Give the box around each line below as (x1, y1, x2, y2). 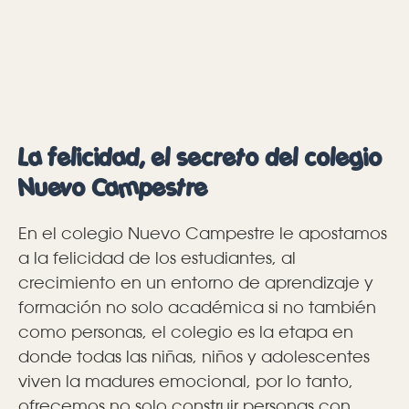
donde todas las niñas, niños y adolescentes (18, 346, 370, 367)
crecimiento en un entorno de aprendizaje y (18, 272, 373, 293)
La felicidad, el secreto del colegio (18, 142, 383, 174)
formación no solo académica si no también (18, 297, 376, 318)
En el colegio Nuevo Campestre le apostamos (18, 223, 387, 244)
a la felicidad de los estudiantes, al (18, 247, 296, 268)
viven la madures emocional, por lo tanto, (18, 371, 353, 392)
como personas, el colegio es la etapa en (18, 321, 353, 342)
